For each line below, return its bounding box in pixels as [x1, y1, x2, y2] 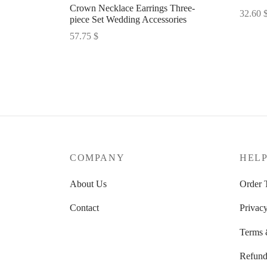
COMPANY [70, 152, 125, 163]
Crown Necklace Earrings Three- [70, 2, 195, 13]
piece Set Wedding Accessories [70, 14, 187, 24]
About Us [70, 179, 107, 190]
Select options [70, 47, 122, 58]
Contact [70, 203, 99, 213]
